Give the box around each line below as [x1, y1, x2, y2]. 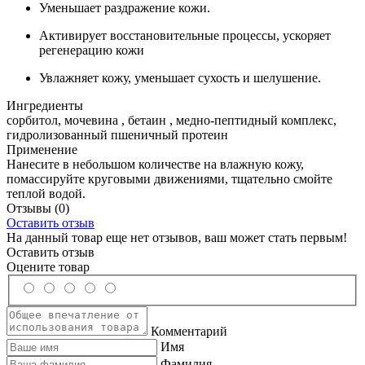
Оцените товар [7, 259, 90, 274]
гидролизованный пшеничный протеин [7, 127, 228, 142]
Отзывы [7, 200, 55, 215]
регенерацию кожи [39, 42, 144, 57]
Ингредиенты [7, 98, 83, 112]
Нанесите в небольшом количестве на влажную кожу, [7, 156, 304, 171]
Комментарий [151, 324, 227, 339]
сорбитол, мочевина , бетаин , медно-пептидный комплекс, [7, 112, 336, 127]
